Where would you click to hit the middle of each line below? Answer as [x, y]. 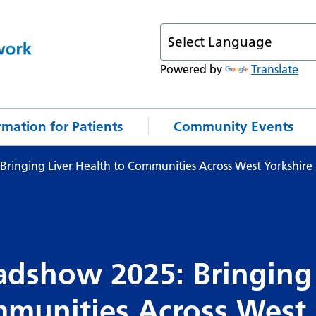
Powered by [192, 69]
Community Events [234, 126]
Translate [274, 69]
